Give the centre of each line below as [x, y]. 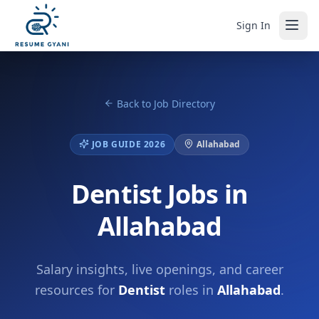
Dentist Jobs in [159, 194]
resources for [77, 290]
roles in [191, 290]
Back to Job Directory [166, 104]
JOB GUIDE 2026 [129, 144]
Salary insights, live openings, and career [159, 269]
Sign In [253, 25]
